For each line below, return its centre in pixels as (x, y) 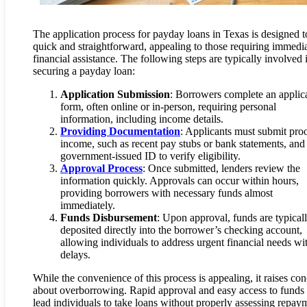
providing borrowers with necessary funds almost (167, 193)
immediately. (88, 206)
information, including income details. (142, 119)
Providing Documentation (120, 132)
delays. (75, 255)
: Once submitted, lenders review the (221, 169)
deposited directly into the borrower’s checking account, (181, 230)
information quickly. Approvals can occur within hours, (180, 181)
